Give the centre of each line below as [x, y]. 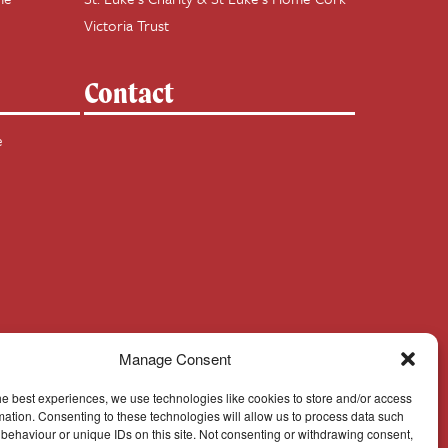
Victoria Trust [126, 25]
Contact [128, 92]
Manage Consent [174, 358]
